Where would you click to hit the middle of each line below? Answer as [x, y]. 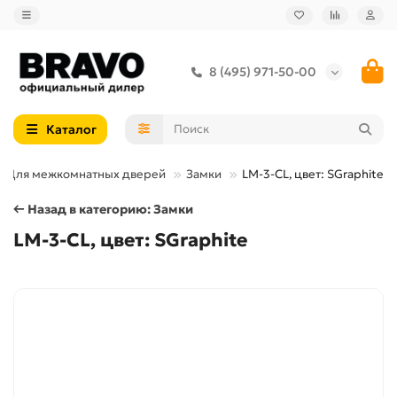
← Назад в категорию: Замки [103, 209]
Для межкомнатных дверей [86, 174]
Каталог [71, 129]
